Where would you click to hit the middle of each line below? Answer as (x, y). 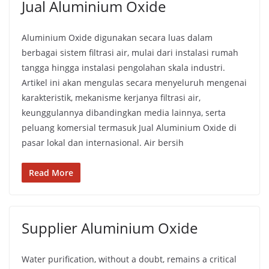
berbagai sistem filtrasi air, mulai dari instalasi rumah (130, 53)
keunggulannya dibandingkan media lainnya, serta (124, 113)
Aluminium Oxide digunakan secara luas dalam (117, 38)
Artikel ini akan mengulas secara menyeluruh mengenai (134, 83)
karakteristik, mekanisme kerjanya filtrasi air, (111, 98)
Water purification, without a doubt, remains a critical (129, 259)
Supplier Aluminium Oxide (110, 228)
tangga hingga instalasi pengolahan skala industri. (123, 68)
